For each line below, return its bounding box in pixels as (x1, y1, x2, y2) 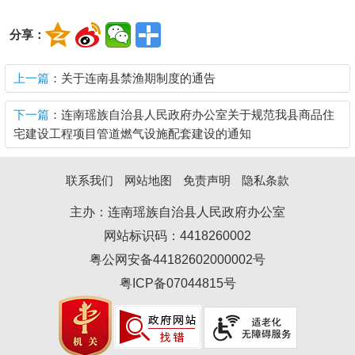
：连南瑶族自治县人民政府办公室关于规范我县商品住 (49, 108, 334, 122)
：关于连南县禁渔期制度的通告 (49, 71, 216, 86)
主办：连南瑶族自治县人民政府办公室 (70, 205, 285, 219)
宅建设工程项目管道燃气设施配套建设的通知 (13, 127, 251, 141)
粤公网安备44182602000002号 (90, 253, 265, 267)
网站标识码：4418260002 (104, 229, 251, 243)
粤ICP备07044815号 (119, 277, 236, 291)
